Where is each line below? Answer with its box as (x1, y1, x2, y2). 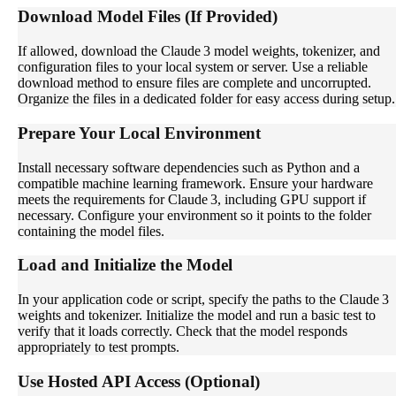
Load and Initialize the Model (18, 255, 232, 275)
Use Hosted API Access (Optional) (18, 371, 260, 391)
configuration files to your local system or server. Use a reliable (18, 59, 368, 75)
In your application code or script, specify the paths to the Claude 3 (18, 292, 389, 308)
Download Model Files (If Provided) (18, 7, 278, 27)
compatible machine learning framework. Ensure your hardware (18, 175, 373, 191)
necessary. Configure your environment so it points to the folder (18, 207, 371, 223)
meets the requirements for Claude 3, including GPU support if (18, 191, 366, 207)
